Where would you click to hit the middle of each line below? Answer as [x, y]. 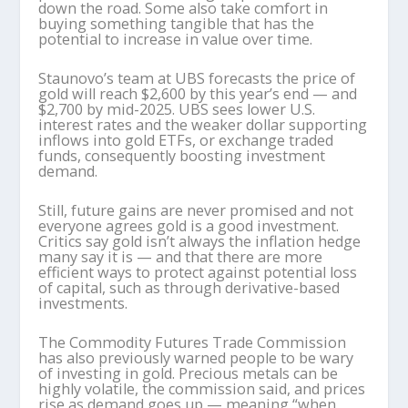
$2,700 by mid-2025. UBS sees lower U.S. [177, 109]
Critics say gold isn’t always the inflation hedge [200, 241]
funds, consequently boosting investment [182, 155]
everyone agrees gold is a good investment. [189, 225]
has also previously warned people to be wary [196, 357]
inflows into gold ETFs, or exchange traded [186, 140]
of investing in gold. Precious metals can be [189, 373]
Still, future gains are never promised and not [196, 210]
